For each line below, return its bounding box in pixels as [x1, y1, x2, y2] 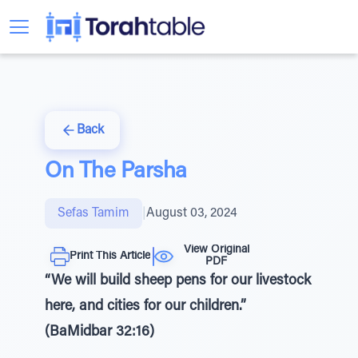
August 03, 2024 [146, 207, 237, 220]
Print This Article [70, 250, 150, 262]
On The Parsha [45, 161, 187, 183]
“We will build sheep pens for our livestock [45, 274, 311, 288]
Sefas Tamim [58, 207, 129, 220]
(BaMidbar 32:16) [45, 325, 154, 340]
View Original [183, 245, 249, 256]
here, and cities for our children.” [45, 300, 246, 314]
